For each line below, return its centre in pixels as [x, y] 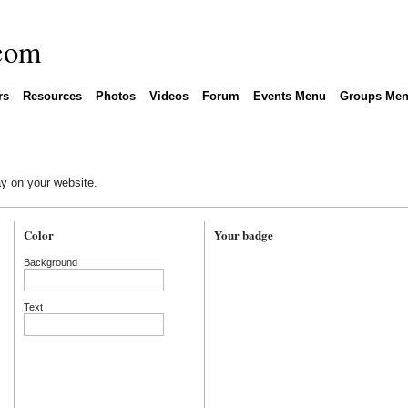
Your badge [243, 234]
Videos [168, 96]
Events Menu [289, 96]
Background [50, 262]
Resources [52, 96]
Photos [115, 96]
